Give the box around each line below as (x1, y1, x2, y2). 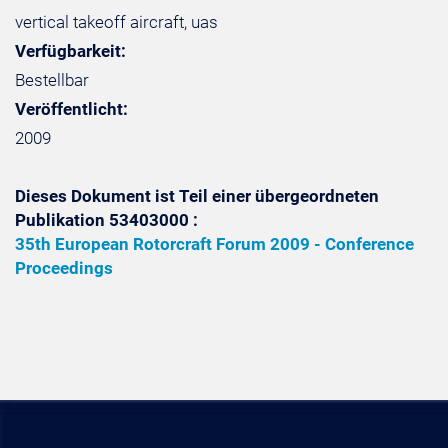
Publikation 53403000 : (15, 210, 198, 230)
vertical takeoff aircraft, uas (15, 12, 218, 32)
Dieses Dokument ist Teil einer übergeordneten (15, 186, 379, 206)
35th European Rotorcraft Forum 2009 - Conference (15, 234, 414, 254)
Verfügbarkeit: (15, 41, 126, 61)
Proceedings (15, 258, 113, 278)
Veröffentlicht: (15, 99, 128, 119)
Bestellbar (15, 70, 89, 90)
